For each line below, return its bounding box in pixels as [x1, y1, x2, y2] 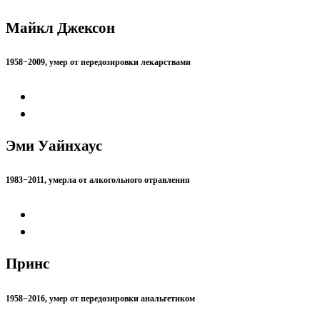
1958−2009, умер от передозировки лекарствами [6, 57, 191, 68]
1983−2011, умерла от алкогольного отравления [6, 175, 190, 186]
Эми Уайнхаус [6, 137, 102, 155]
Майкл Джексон [6, 19, 115, 36]
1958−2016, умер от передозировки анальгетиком [6, 293, 195, 304]
